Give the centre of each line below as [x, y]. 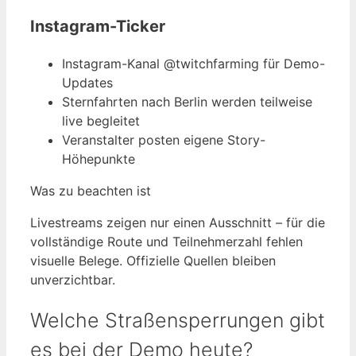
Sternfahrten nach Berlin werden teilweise [187, 101]
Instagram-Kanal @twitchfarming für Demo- [193, 63]
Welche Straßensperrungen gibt [178, 320]
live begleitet [101, 120]
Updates [87, 82]
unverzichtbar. [73, 279]
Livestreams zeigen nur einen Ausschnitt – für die [178, 222]
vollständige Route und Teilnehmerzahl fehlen [166, 241]
